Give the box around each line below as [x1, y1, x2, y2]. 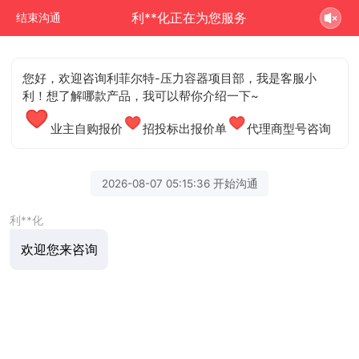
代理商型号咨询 [247, 121, 332, 136]
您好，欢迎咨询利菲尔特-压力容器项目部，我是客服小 [22, 71, 317, 86]
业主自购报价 [50, 121, 123, 136]
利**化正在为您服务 [131, 10, 248, 26]
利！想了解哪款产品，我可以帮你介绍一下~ [22, 88, 260, 103]
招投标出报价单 [143, 121, 228, 136]
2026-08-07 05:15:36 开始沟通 [101, 176, 258, 190]
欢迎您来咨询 [20, 241, 98, 257]
